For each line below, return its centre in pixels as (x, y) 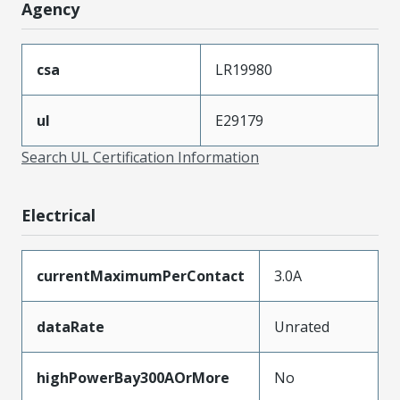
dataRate (71, 326)
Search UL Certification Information (140, 157)
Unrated (302, 326)
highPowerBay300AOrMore (133, 377)
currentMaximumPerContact (141, 275)
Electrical (58, 215)
